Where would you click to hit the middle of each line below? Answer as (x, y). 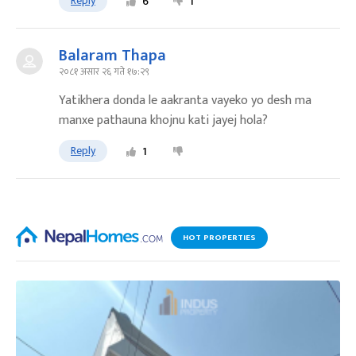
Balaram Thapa (112, 55)
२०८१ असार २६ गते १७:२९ (104, 71)
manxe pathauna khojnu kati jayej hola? (163, 120)
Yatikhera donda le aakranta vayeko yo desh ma (185, 100)
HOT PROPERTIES (220, 237)
